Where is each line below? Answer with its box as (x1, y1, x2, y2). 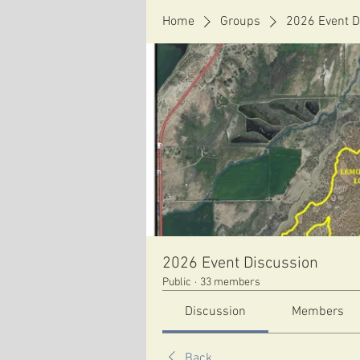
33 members (200, 276, 260, 289)
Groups (220, 14, 260, 30)
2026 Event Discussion (162, 254, 318, 273)
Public (162, 276, 191, 289)
